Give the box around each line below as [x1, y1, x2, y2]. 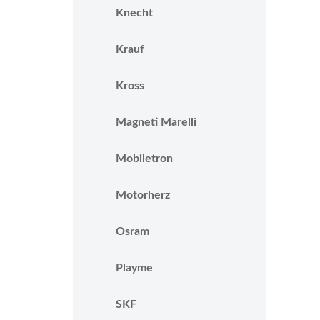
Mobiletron [116, 153, 173, 164]
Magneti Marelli [116, 116, 196, 128]
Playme [116, 262, 153, 274]
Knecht [116, 7, 153, 19]
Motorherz [116, 189, 170, 201]
